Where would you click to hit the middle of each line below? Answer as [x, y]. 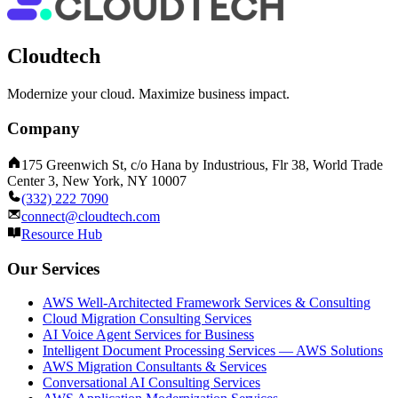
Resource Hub [62, 234]
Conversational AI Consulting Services [151, 383]
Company [44, 129]
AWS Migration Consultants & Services [155, 367]
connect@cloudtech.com [91, 216]
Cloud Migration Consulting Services [147, 319]
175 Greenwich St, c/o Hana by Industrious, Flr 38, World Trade [202, 164]
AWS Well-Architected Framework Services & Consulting [207, 303]
